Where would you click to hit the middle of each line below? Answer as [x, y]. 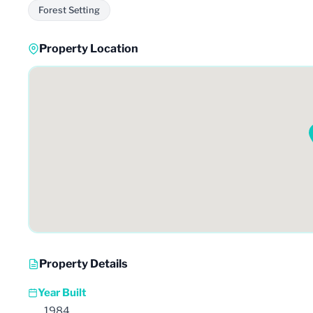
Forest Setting [69, 10]
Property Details [83, 263]
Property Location [89, 48]
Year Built [62, 292]
